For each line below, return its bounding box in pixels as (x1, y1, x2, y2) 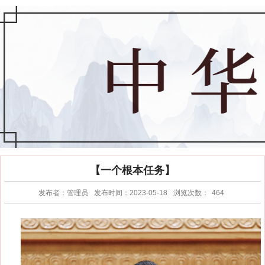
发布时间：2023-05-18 (93, 189, 167, 197)
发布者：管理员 (38, 189, 88, 197)
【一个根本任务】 (90, 164, 175, 176)
